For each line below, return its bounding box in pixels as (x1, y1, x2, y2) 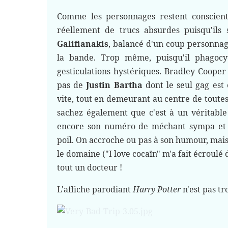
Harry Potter (133, 184, 181, 195)
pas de (57, 79, 87, 91)
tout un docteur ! (57, 162, 124, 173)
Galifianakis (57, 38, 108, 49)
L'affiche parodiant (57, 184, 133, 195)
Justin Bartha (86, 79, 142, 91)
